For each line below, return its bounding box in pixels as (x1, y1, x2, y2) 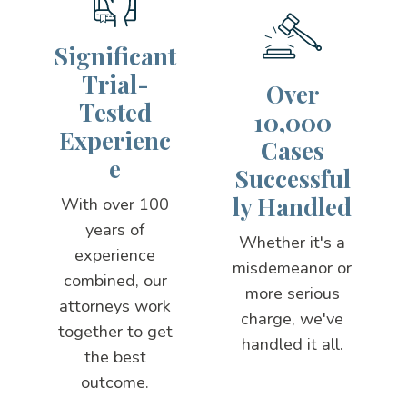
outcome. (81, 372, 150, 394)
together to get (57, 321, 173, 343)
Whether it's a (239, 232, 346, 254)
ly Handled (233, 191, 352, 223)
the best (84, 346, 146, 369)
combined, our (63, 270, 167, 293)
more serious (244, 283, 340, 305)
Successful (233, 163, 351, 195)
